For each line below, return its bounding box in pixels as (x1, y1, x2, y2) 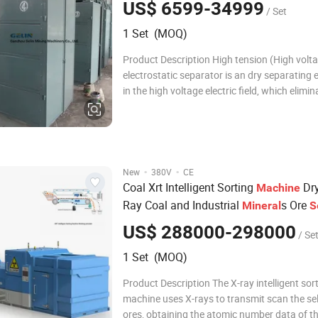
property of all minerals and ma (123, 131, 259, 144)
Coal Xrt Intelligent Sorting (123, 180, 256, 195)
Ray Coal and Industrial (123, 197, 242, 213)
